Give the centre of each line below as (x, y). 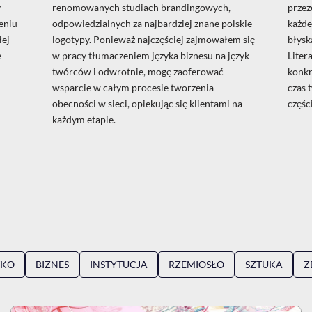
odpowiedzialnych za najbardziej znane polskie (152, 24)
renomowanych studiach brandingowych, (141, 8)
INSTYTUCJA (119, 265)
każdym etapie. (84, 120)
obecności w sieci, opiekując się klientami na (147, 104)
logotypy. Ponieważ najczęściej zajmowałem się (153, 40)
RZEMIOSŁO (196, 265)
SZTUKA (264, 265)
